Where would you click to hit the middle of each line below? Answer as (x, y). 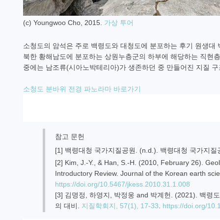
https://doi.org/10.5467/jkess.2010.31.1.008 (123, 184)
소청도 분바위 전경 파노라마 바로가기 (82, 89)
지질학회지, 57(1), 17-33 (120, 206)
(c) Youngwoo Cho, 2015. (64, 23)
